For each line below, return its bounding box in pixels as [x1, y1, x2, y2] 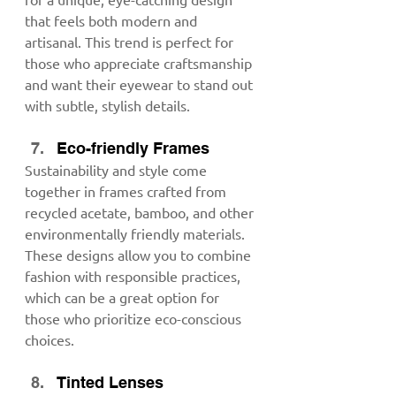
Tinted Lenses [57, 372, 164, 392]
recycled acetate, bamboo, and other [25, 202, 257, 221]
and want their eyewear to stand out [25, 74, 256, 93]
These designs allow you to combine [25, 245, 255, 263]
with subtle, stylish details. [25, 95, 190, 114]
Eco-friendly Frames [57, 138, 209, 157]
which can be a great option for [25, 287, 223, 306]
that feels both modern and [25, 11, 201, 29]
